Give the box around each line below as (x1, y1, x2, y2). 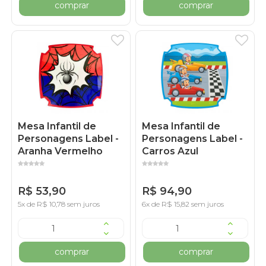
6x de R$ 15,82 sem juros (142, 199, 224, 209)
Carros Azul (142, 145, 199, 157)
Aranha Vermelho (18, 145, 103, 157)
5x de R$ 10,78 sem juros (18, 199, 100, 209)
